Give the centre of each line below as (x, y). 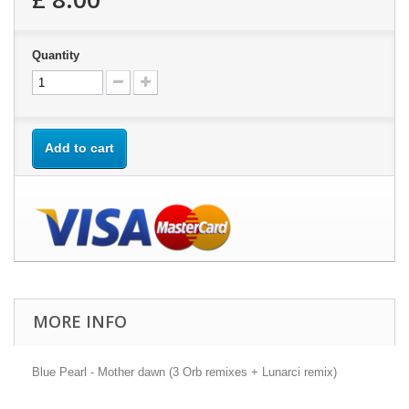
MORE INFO (80, 322)
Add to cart (79, 148)
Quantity (56, 56)
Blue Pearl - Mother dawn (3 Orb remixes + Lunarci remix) (184, 372)
